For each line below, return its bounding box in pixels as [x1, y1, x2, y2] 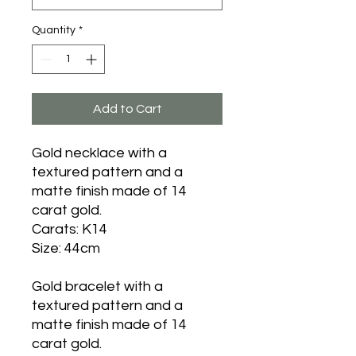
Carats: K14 [32, 222, 107, 237]
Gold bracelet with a [32, 279, 163, 294]
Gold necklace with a [32, 145, 167, 161]
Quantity [32, 25, 75, 36]
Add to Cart [92, 103, 162, 115]
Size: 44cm [32, 241, 100, 256]
